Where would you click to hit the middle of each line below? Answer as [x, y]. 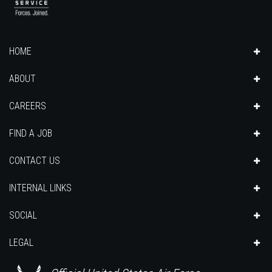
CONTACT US [35, 161]
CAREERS [28, 106]
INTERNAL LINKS [40, 188]
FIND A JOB [31, 133]
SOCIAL [23, 215]
